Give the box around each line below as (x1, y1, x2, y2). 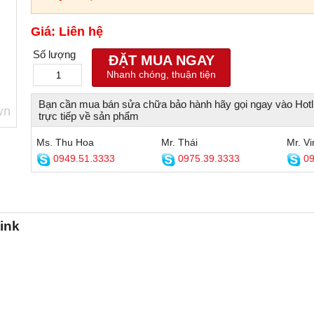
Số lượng (33, 48, 76, 60)
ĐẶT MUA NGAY (108, 53, 214, 68)
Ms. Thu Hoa (36, 137, 94, 148)
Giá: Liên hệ (31, 25, 103, 39)
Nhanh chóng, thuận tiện (107, 69, 216, 80)
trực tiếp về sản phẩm (39, 110, 139, 122)
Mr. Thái (161, 137, 198, 148)
